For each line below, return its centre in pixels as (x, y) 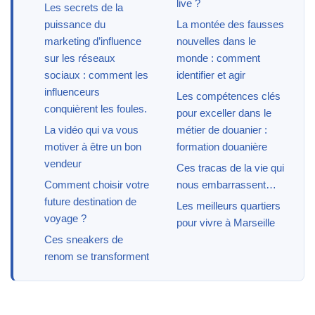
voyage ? (65, 218)
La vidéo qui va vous (91, 129)
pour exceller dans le (224, 112)
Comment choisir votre (97, 184)
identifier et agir (211, 75)
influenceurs (72, 91)
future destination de (90, 201)
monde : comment (218, 58)
